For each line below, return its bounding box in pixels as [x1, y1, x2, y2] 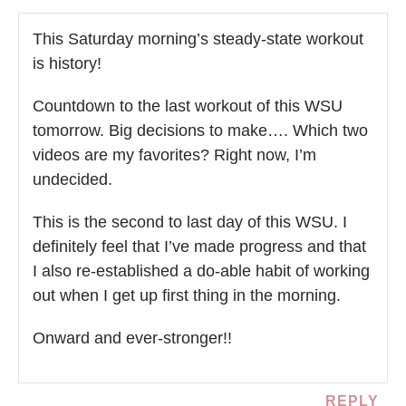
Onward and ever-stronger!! [33, 329, 232, 348]
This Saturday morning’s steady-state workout [33, 30, 363, 49]
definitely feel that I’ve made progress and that [33, 237, 366, 256]
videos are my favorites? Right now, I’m [33, 146, 316, 165]
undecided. [33, 170, 112, 189]
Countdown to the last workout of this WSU [33, 97, 343, 116]
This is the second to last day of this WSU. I [33, 213, 347, 232]
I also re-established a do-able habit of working [33, 262, 370, 281]
